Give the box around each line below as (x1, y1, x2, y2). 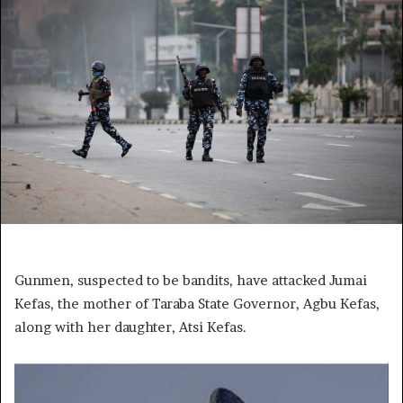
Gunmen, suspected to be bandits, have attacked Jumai (14, 272, 367, 290)
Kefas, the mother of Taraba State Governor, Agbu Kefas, (14, 295, 380, 313)
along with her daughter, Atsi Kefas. (14, 318, 246, 336)
